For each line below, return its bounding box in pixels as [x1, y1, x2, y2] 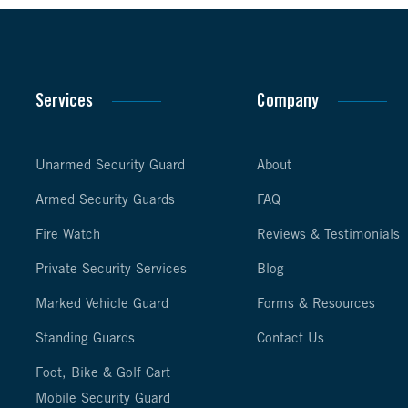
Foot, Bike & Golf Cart [36, 367, 170, 380]
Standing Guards [36, 332, 135, 345]
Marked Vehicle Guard [36, 298, 168, 311]
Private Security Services [36, 263, 187, 276]
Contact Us [257, 332, 324, 345]
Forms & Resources [257, 298, 375, 311]
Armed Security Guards [36, 194, 175, 207]
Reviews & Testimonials [257, 229, 400, 241]
